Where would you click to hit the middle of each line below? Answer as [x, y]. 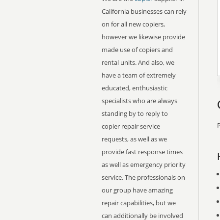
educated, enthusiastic [135, 88]
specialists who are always [139, 101]
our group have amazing [137, 190]
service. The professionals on [143, 177]
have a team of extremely [139, 75]
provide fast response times [142, 152]
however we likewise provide [143, 37]
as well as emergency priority [144, 165]
